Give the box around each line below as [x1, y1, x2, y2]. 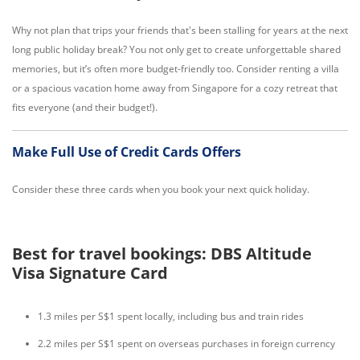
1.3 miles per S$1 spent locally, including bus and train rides [38, 309, 304, 323]
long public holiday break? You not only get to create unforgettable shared [12, 43, 341, 56]
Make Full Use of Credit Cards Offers [12, 143, 241, 161]
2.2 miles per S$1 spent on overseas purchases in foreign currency [38, 337, 335, 350]
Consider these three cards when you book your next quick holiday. [12, 182, 309, 196]
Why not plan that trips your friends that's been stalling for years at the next [12, 23, 348, 37]
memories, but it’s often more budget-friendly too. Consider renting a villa [12, 62, 339, 76]
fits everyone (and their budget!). [12, 100, 157, 114]
